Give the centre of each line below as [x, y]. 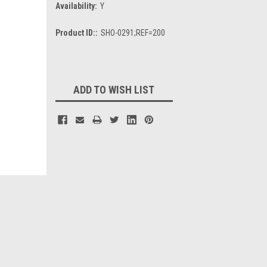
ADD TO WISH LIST [114, 89]
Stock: [66, 68]
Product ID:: [76, 32]
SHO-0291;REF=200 [133, 32]
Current [69, 56]
